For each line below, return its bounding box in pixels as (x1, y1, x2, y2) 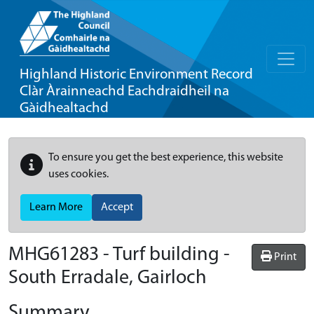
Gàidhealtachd (20, 101, 109, 116)
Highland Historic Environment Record (20, 67, 253, 82)
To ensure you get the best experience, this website (48, 152, 283, 163)
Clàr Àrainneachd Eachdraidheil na (20, 84, 229, 99)
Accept (101, 202, 133, 213)
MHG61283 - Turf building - (8, 245, 230, 265)
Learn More (29, 202, 83, 213)
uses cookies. (48, 169, 109, 180)
